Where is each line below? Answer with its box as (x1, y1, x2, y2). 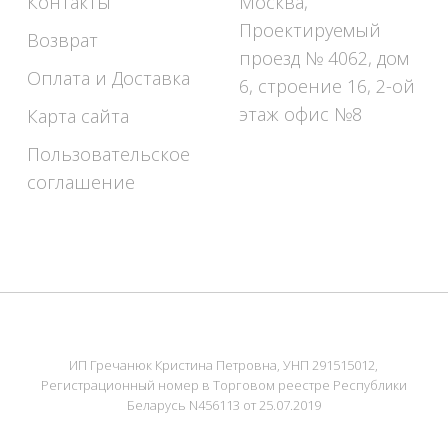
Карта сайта (26, 104, 129, 128)
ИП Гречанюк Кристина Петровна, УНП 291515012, (69, 356, 379, 374)
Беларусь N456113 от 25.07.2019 (126, 396, 321, 414)
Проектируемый (239, 18, 381, 42)
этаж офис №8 (239, 102, 362, 126)
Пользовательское (26, 142, 190, 166)
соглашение (26, 170, 135, 194)
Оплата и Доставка (26, 66, 190, 90)
